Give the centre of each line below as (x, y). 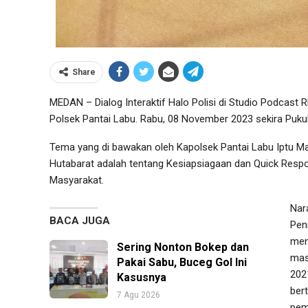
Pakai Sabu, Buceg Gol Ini (182, 262)
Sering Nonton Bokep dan (183, 247)
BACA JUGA (80, 220)
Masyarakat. (77, 180)
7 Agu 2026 (139, 295)
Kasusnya (142, 277)
